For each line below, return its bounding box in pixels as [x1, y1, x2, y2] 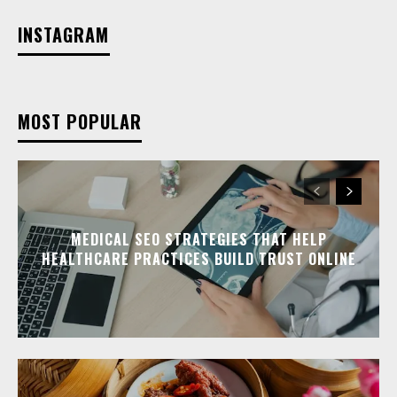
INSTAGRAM [18, 20, 109, 48]
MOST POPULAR [18, 107, 142, 135]
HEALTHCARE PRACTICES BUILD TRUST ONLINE [41, 247, 356, 269]
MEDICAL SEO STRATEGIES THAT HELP [70, 228, 327, 250]
